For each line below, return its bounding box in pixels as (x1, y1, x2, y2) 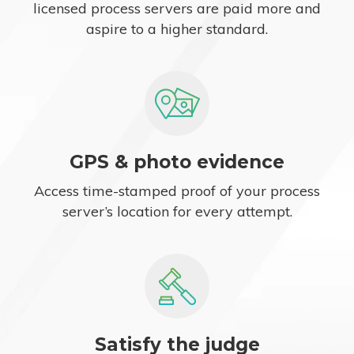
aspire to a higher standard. (86, 20, 268, 39)
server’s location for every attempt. (62, 202, 292, 221)
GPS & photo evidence (70, 151, 284, 174)
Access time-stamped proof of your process (34, 182, 320, 201)
